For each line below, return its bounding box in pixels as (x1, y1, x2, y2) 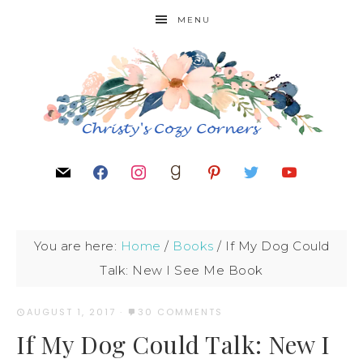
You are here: (33, 238, 121, 254)
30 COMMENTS (138, 305, 223, 318)
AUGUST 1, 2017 (27, 305, 116, 318)
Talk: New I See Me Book (100, 263, 263, 278)
